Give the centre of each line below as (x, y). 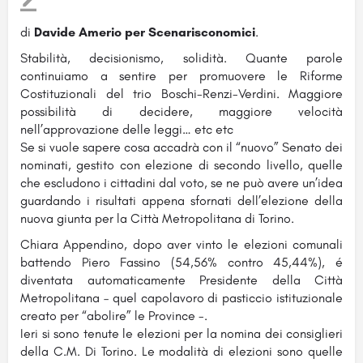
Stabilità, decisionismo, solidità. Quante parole (181, 58)
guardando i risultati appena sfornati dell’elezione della (181, 200)
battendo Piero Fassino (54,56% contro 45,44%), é (181, 262)
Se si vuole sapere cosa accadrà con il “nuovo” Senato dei (181, 147)
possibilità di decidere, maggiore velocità (181, 111)
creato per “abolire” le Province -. (114, 315)
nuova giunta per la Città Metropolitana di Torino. (157, 218)
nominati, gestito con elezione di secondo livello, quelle (181, 164)
